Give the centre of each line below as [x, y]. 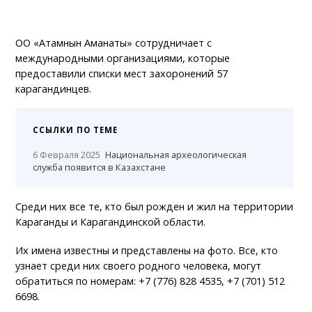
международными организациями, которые [123, 58]
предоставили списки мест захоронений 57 [122, 74]
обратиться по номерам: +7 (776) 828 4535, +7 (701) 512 [150, 281]
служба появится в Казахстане [100, 167]
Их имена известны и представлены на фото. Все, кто [147, 251]
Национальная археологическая [176, 155]
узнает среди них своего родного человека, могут [139, 266]
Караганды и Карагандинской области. [111, 222]
